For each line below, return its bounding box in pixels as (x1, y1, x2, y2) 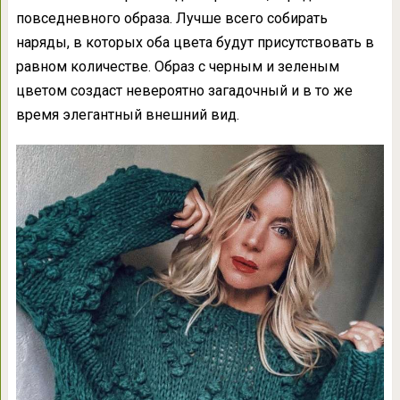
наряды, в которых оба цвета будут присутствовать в (15, 34, 374, 52)
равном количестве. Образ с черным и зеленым (15, 58, 339, 76)
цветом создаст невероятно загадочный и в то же (15, 82, 353, 100)
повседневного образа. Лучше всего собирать (15, 10, 328, 28)
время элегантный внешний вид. (15, 106, 239, 124)
